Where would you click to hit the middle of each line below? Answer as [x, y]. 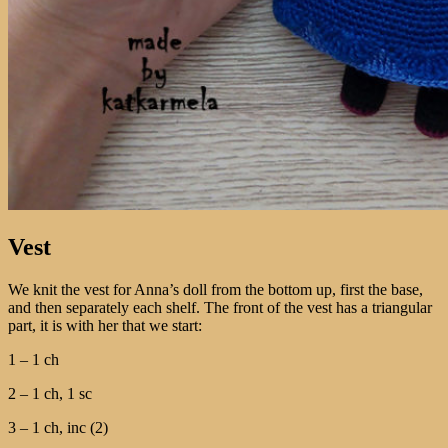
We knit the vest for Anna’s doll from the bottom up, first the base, [215, 289]
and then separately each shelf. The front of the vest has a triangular [220, 307]
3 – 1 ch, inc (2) [58, 427]
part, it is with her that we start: [105, 325]
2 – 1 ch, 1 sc [50, 393]
